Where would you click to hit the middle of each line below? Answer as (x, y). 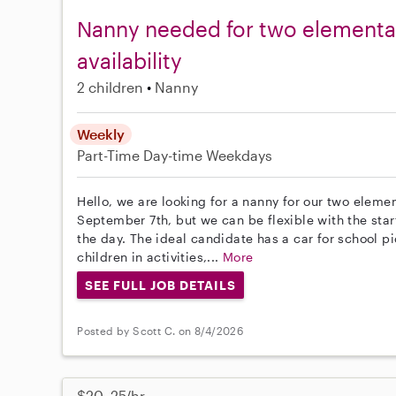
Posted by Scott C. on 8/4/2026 (160, 330)
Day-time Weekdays (208, 155)
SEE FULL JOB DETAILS (160, 285)
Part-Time (110, 155)
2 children (110, 87)
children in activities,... (150, 256)
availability (130, 60)
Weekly (101, 133)
